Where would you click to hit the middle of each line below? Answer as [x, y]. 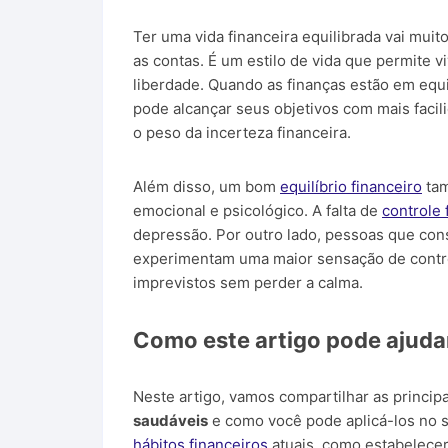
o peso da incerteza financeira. [242, 132]
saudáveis [170, 420]
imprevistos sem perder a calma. [248, 282]
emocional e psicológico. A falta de [257, 210]
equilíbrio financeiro [351, 186]
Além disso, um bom [206, 186]
